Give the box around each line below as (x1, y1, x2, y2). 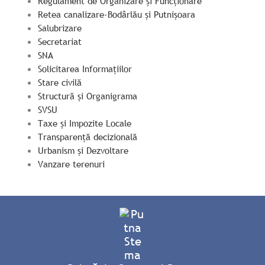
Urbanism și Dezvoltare (37, 144, 128, 156)
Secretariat (37, 35, 82, 47)
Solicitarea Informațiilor (37, 63, 132, 75)
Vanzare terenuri (37, 158, 105, 170)
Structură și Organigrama (37, 90, 137, 102)
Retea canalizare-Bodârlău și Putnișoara (37, 8, 195, 20)
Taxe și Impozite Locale (37, 117, 131, 129)
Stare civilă (37, 76, 82, 88)
